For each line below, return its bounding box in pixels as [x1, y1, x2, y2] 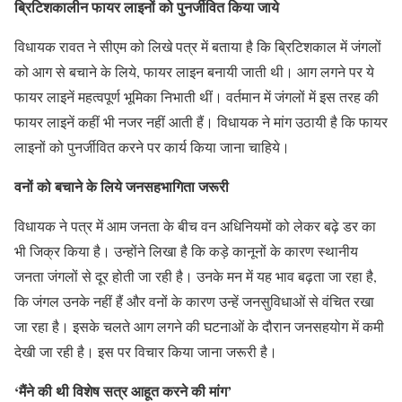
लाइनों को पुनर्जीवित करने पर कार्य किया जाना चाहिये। [14, 137, 290, 156]
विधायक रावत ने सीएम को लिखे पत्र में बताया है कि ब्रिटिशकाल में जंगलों [14, 37, 381, 56]
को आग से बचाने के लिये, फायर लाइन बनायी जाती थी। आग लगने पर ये [14, 62, 374, 81]
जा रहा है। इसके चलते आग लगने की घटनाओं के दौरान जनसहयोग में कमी [14, 317, 384, 336]
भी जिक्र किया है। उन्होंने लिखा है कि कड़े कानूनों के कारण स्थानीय [14, 241, 358, 260]
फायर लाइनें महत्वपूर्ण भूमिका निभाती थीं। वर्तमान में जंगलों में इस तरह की [14, 87, 379, 106]
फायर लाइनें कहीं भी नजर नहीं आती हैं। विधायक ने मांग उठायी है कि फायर [14, 112, 388, 131]
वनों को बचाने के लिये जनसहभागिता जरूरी [14, 176, 229, 197]
